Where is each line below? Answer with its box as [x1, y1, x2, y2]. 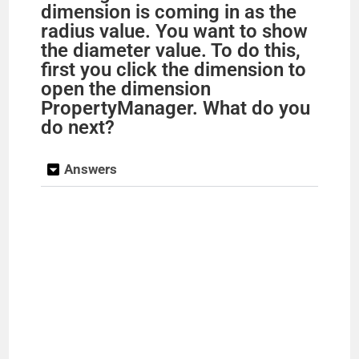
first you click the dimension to [41, 58, 307, 81]
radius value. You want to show [41, 19, 309, 42]
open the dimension [41, 77, 212, 100]
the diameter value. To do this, [41, 38, 301, 62]
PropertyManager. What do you [41, 96, 311, 119]
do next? [41, 115, 115, 139]
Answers [64, 160, 118, 177]
